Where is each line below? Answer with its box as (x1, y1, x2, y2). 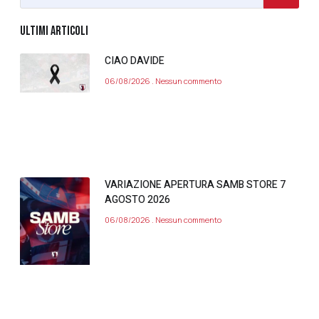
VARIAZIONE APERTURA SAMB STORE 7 (105, 177, 286, 193)
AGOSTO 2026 (105, 192, 170, 208)
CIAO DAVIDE (105, 53, 164, 69)
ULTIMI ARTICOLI (20, 23, 88, 39)
